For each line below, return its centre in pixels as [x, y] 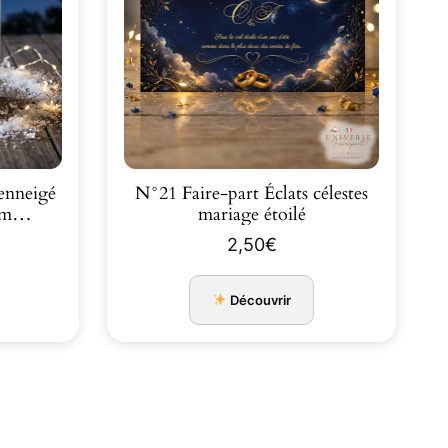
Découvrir [259, 299]
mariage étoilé [251, 214]
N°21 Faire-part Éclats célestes [251, 193]
